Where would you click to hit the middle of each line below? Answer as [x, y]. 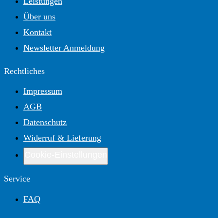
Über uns [39, 16]
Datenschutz [45, 122]
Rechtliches [24, 71]
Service [17, 179]
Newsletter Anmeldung [64, 47]
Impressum [43, 91]
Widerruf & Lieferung [62, 138]
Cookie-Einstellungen [66, 155]
